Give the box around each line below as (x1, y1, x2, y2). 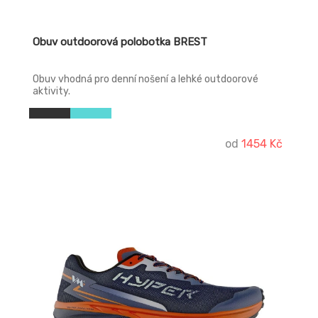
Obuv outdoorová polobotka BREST (33, 35, 207, 48)
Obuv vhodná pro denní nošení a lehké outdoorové (33, 73, 258, 85)
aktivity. (33, 85, 70, 97)
